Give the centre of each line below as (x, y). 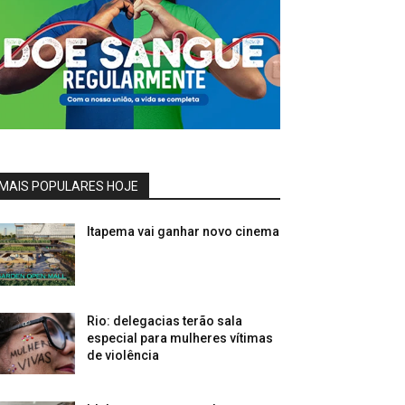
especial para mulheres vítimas (180, 338)
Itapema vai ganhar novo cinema (184, 232)
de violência (123, 355)
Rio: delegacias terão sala (165, 320)
